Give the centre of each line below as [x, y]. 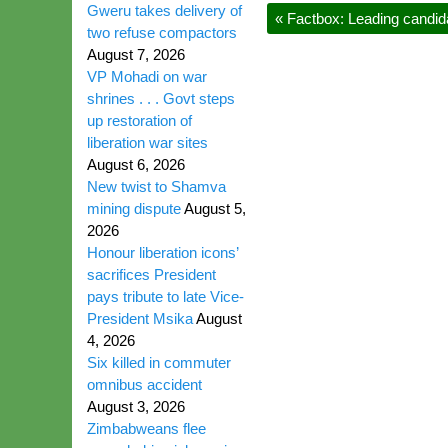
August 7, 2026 [136, 54]
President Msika [140, 318]
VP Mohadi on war [147, 76]
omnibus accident [144, 384]
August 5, [215, 208]
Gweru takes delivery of [164, 10]
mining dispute [134, 208]
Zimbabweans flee [146, 428]
